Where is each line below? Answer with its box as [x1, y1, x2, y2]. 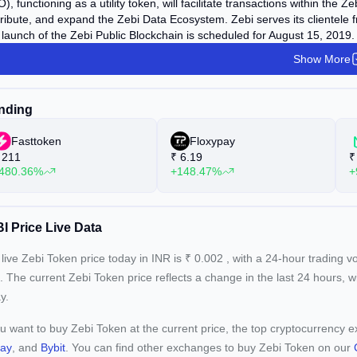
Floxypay [190, 135, 235, 147]
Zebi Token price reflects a [69, 271, 205, 284]
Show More [293, 53, 351, 65]
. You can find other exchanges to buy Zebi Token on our [65, 341, 354, 354]
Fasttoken [11, 135, 61, 147]
